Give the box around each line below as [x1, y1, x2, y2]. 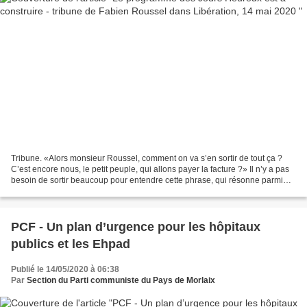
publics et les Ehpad [11, 237, 130, 251]
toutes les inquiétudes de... [11, 186, 110, 197]
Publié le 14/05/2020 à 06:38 [11, 265, 119, 275]
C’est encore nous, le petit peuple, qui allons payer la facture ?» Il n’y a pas [11, 164, 289, 175]
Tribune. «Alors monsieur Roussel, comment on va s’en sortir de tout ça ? [11, 153, 282, 164]
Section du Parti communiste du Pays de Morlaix [27, 275, 215, 286]
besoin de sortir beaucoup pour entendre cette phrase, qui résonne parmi [11, 175, 283, 186]
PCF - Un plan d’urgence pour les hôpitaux [11, 220, 260, 234]
